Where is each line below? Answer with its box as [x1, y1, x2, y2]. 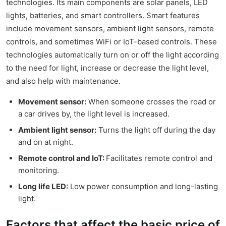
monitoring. [18, 165, 59, 176]
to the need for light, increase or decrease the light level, [6, 63, 209, 73]
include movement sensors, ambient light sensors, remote [6, 24, 214, 34]
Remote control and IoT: [18, 153, 106, 163]
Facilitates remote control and [106, 153, 212, 163]
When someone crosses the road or [86, 97, 216, 107]
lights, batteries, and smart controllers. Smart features [6, 11, 200, 21]
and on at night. [18, 137, 73, 147]
